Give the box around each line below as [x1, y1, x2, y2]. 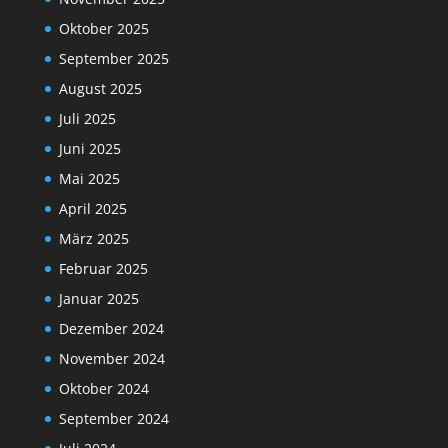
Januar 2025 [58, 289, 139, 309]
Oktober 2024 [58, 379, 149, 399]
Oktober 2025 [58, 19, 149, 39]
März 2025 [58, 229, 129, 249]
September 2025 [58, 49, 169, 69]
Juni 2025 [58, 139, 121, 159]
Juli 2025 [58, 109, 116, 129]
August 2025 [58, 79, 142, 99]
